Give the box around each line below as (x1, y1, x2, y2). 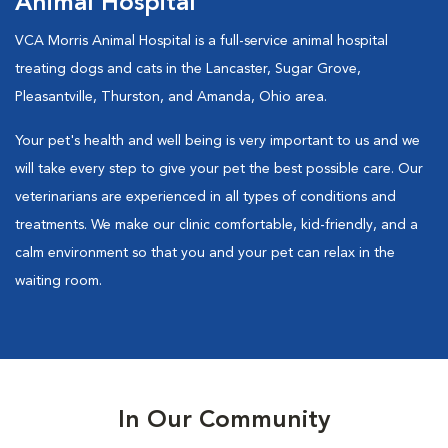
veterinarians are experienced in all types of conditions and (15, 190, 396, 204)
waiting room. (15, 274, 102, 288)
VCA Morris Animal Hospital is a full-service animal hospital (15, 34, 388, 48)
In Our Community (118, 409, 330, 433)
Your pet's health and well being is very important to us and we (15, 134, 420, 148)
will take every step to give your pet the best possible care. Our (15, 162, 423, 176)
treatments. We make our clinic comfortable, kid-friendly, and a (15, 218, 418, 232)
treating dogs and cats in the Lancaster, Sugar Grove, (15, 62, 361, 76)
